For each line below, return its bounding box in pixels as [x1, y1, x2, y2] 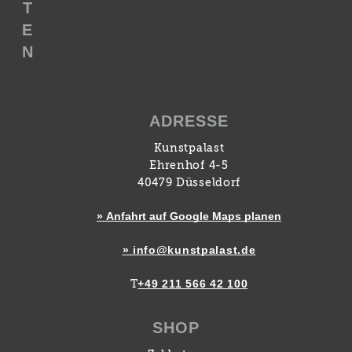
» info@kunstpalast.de [122, 244, 256, 256]
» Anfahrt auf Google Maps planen [96, 210, 281, 222]
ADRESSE [148, 112, 229, 130]
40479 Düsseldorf [137, 178, 241, 189]
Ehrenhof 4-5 [149, 160, 229, 171]
